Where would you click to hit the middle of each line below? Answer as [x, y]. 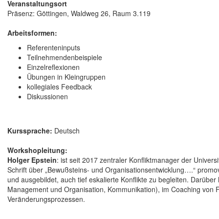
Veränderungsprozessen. [46, 199]
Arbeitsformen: [32, 33]
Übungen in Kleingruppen [66, 77]
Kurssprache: [30, 131]
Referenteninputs [54, 48]
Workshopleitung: [37, 150]
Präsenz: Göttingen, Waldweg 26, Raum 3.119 [79, 13]
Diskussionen [47, 97]
